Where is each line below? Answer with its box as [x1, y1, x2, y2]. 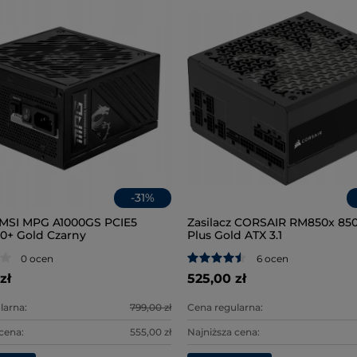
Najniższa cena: [186, 326, 260, 339]
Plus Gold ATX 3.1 [186, 227, 282, 242]
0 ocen [21, 252, 54, 265]
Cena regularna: [186, 301, 263, 314]
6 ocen [256, 252, 288, 265]
